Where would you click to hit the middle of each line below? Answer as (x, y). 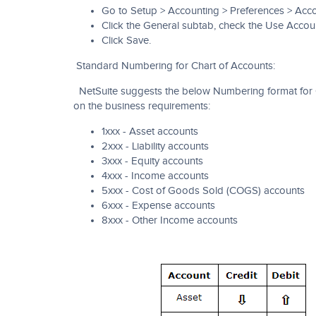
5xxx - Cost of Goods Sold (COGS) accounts (203, 191)
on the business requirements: (142, 106)
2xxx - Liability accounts (155, 146)
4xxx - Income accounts (155, 176)
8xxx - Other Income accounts (170, 220)
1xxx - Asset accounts (150, 132)
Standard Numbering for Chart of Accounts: (174, 66)
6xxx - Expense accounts (158, 206)
